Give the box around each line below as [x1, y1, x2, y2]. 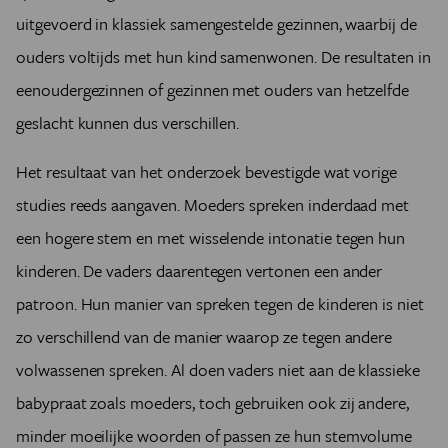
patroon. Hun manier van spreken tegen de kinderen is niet [16, 291, 424, 317]
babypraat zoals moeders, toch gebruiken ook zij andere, [16, 390, 410, 416]
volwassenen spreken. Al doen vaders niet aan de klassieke [16, 357, 420, 383]
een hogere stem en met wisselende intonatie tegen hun [16, 225, 406, 251]
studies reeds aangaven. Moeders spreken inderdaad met [16, 192, 410, 218]
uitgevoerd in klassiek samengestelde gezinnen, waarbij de [16, 11, 417, 37]
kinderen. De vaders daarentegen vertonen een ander [16, 258, 383, 284]
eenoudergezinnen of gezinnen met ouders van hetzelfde [16, 77, 410, 103]
